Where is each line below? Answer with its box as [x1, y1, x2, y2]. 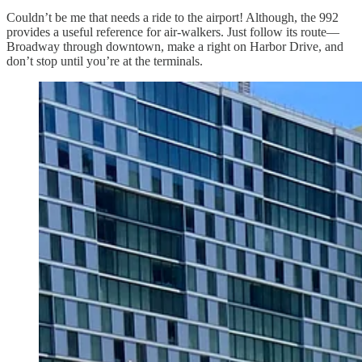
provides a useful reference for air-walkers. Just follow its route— [6, 24, 339, 39]
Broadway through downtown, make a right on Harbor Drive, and [6, 39, 343, 53]
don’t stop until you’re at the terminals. [6, 53, 203, 68]
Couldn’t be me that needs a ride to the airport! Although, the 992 [6, 10, 339, 24]
